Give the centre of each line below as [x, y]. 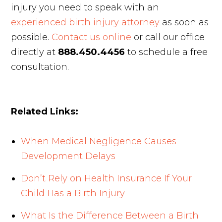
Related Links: [45, 112]
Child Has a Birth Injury [73, 194]
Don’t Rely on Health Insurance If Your [107, 179]
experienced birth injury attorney [85, 23]
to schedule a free [166, 52]
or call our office [168, 37]
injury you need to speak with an [85, 8]
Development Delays [68, 156]
